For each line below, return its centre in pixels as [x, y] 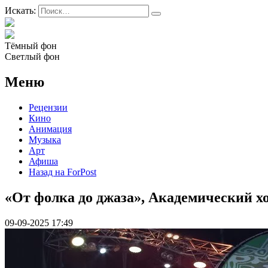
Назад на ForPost [63, 172]
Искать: [20, 10]
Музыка [45, 139]
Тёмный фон [31, 46]
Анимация [50, 129]
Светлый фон [32, 57]
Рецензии [48, 107]
